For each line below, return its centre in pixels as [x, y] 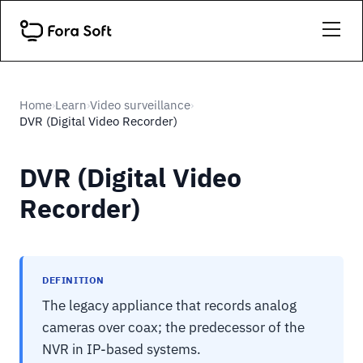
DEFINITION [73, 280]
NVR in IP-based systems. [122, 349]
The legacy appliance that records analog [169, 305]
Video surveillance [140, 105]
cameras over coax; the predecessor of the [173, 327]
